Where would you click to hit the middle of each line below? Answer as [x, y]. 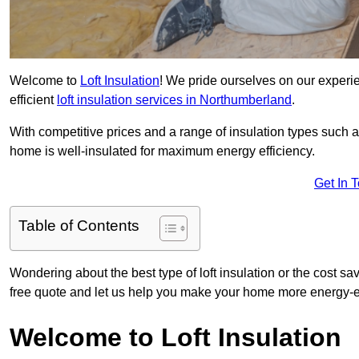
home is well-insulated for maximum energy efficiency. [162, 151]
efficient [33, 100]
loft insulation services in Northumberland [174, 100]
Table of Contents [79, 226]
